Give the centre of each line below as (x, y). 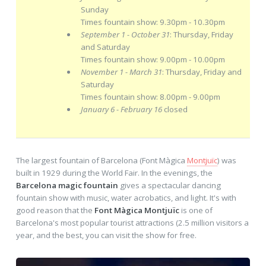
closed (175, 110)
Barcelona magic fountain (67, 186)
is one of (196, 210)
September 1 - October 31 (125, 35)
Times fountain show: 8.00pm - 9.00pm (150, 97)
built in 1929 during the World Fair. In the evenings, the (114, 173)
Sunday (94, 10)
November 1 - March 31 (121, 72)
